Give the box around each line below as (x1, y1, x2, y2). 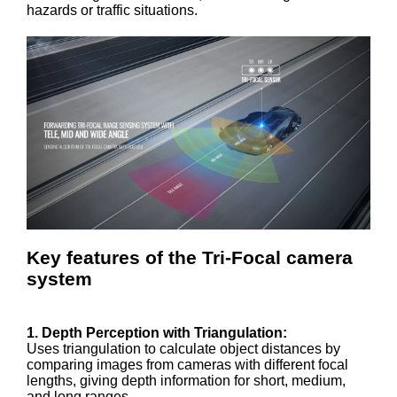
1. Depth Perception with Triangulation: (27, 325, 287, 341)
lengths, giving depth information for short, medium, (27, 373, 346, 389)
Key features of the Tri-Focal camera (27, 247, 353, 269)
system (27, 269, 92, 290)
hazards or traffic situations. (27, 3, 198, 18)
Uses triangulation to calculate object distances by (27, 341, 340, 357)
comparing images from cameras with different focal (27, 357, 348, 373)
